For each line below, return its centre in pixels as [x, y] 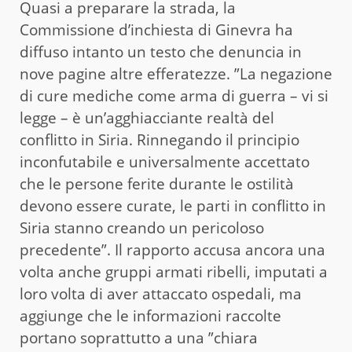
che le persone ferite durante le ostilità [157, 183]
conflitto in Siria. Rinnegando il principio [159, 139]
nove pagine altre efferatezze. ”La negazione [176, 73]
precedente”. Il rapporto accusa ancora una [172, 249]
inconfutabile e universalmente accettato [165, 161]
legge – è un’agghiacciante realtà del [147, 117]
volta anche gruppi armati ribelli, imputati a [174, 271]
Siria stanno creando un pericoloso [142, 227]
